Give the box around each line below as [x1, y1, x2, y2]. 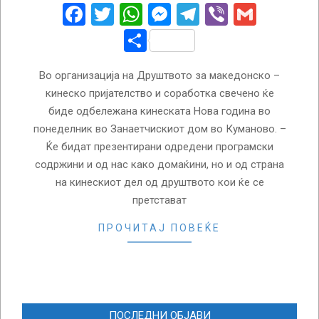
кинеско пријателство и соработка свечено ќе [45, 86, 274, 100]
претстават [132, 193, 187, 206]
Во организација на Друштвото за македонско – [39, 68, 280, 82]
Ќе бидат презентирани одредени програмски [46, 140, 273, 153]
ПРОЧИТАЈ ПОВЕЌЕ [98, 221, 221, 234]
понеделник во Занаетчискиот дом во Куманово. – [33, 122, 286, 135]
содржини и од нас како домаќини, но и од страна [35, 157, 284, 171]
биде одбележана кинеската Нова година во [48, 104, 271, 117]
